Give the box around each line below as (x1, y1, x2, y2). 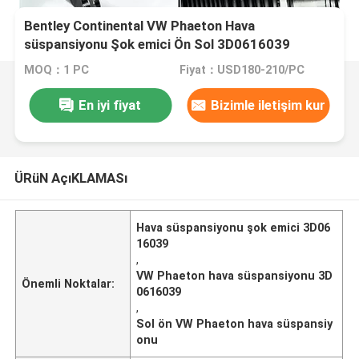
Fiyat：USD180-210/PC (179, 63, 305, 77)
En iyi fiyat (79, 96, 142, 113)
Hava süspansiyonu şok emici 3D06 (136, 220, 331, 234)
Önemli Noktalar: (22, 276, 115, 290)
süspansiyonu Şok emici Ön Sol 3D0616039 (24, 36, 291, 53)
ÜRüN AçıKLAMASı (14, 169, 127, 186)
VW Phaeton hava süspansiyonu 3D (136, 268, 333, 282)
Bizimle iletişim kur (211, 96, 326, 113)
